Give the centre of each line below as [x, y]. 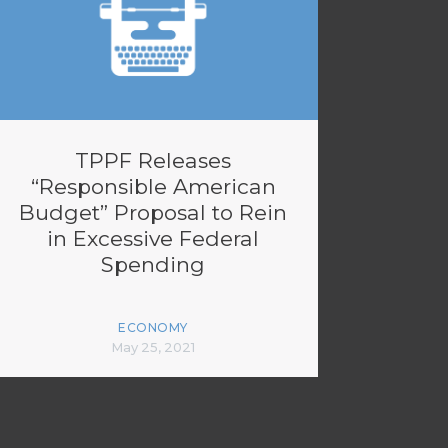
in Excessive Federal [153, 238]
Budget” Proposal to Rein [153, 212]
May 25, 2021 [153, 347]
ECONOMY [153, 327]
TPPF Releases [153, 160]
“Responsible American [153, 186]
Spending [153, 264]
